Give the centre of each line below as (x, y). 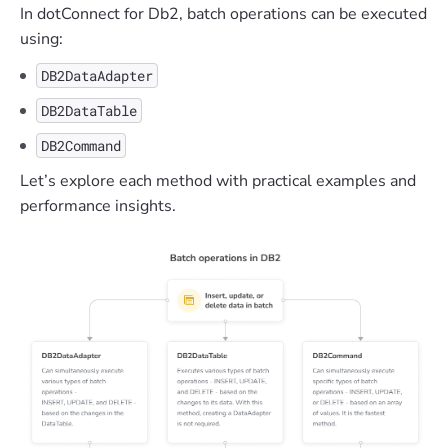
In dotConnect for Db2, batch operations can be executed (223, 14)
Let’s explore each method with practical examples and (218, 181)
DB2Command (81, 145)
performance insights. (98, 206)
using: (41, 39)
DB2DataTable (89, 110)
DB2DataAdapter (97, 75)
